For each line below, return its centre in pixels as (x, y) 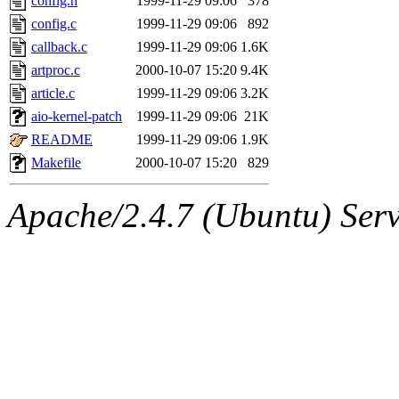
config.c (54, 23)
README (62, 139)
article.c (53, 93)
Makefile (56, 162)
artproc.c (56, 69)
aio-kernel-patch (77, 116)
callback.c (59, 46)
